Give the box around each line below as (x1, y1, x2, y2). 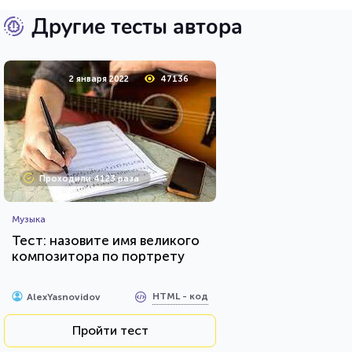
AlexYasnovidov (27, 291, 101, 302)
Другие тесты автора (31, 12, 243, 42)
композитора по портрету (12, 247, 185, 264)
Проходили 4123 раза (39, 173, 139, 184)
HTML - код (152, 291, 208, 302)
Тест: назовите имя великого (12, 232, 200, 248)
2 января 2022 (69, 73, 129, 84)
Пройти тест (71, 322, 148, 338)
